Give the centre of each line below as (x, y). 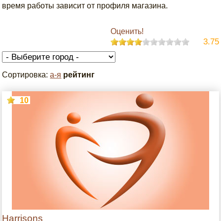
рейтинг (79, 75)
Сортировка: (26, 75)
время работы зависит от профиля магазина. (85, 6)
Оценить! (127, 31)
